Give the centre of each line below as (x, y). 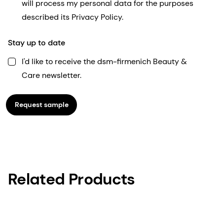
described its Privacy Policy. (73, 17)
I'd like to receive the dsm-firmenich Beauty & (104, 61)
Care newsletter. (52, 75)
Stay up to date (37, 42)
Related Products (72, 179)
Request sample (41, 105)
